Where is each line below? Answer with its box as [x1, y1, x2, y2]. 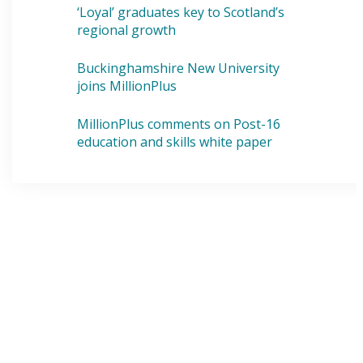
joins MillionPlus [77, 77, 177, 96]
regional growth [77, 21, 177, 40]
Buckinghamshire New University [77, 59, 280, 78]
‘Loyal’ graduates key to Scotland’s [77, 3, 285, 22]
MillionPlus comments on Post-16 [77, 115, 281, 134]
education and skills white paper [77, 133, 273, 152]
